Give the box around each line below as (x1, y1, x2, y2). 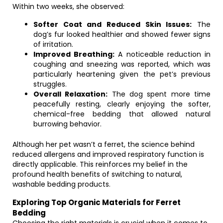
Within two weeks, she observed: (12, 1, 124, 11)
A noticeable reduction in (114, 49, 211, 59)
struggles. (33, 79, 67, 89)
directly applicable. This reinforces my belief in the (12, 159, 188, 169)
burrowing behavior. (33, 119, 102, 129)
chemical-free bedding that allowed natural (33, 109, 211, 119)
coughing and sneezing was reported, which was (33, 59, 211, 69)
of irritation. (33, 39, 73, 49)
